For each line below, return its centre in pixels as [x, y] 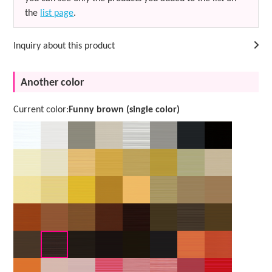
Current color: [41, 110]
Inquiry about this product [64, 46]
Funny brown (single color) [124, 110]
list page [57, 13]
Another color [53, 83]
